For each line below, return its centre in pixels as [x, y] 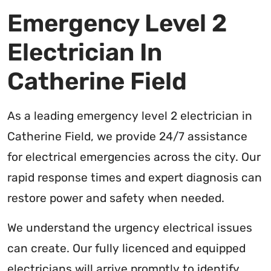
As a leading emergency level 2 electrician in [130, 116]
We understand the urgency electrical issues [130, 227]
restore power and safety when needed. [116, 198]
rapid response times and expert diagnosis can [135, 177]
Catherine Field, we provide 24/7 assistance [127, 136]
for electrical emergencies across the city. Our [134, 157]
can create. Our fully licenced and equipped [126, 248]
